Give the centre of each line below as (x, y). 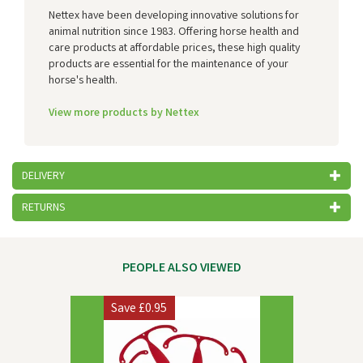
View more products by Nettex (124, 113)
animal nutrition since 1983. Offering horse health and (174, 32)
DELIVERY (43, 177)
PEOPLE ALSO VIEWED (181, 269)
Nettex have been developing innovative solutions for (174, 16)
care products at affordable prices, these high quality (174, 49)
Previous (112, 295)
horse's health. (83, 81)
